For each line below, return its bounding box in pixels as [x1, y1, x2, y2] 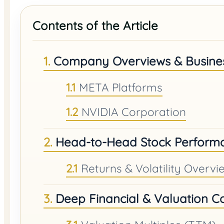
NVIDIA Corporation [81, 104, 186, 119]
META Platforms [79, 79, 163, 94]
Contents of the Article [32, 17, 158, 33]
